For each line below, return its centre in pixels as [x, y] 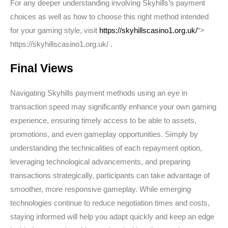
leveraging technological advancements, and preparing [100, 162]
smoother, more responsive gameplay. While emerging [101, 189]
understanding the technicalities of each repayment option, [106, 148]
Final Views [42, 68]
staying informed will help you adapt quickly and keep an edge [112, 217]
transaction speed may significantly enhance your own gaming [113, 107]
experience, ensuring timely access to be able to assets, [103, 120]
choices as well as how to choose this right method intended [109, 17]
